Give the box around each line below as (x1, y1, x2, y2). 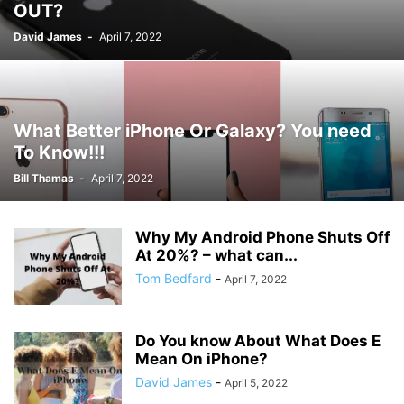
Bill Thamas (14, 171, 74, 185)
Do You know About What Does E (135, 332, 381, 350)
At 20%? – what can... (135, 246, 298, 264)
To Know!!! (14, 142, 105, 163)
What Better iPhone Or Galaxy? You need (14, 120, 372, 142)
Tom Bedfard (135, 271, 212, 286)
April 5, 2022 (225, 376, 288, 390)
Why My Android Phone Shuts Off (135, 228, 390, 246)
